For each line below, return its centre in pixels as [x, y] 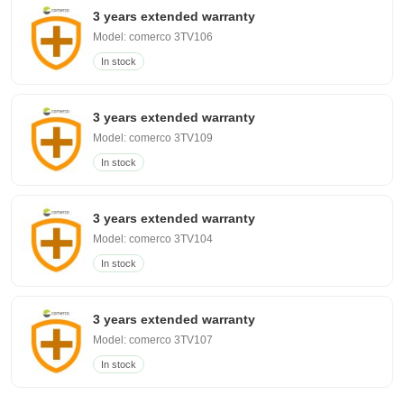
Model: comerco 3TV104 [153, 239]
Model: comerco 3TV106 [153, 37]
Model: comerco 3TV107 [153, 340]
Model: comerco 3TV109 [153, 138]
